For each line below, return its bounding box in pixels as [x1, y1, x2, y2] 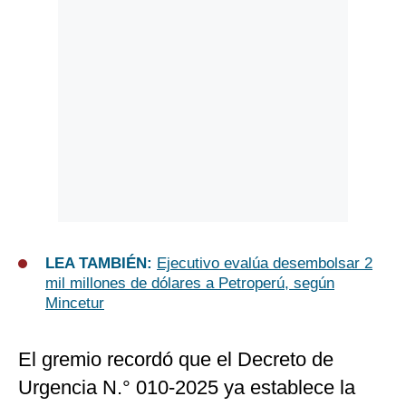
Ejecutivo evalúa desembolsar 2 [157, 255, 372, 273]
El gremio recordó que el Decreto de [18, 348, 333, 372]
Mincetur [45, 295, 104, 313]
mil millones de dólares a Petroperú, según [45, 275, 334, 293]
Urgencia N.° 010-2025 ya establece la [18, 376, 355, 400]
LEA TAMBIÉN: [45, 255, 157, 273]
